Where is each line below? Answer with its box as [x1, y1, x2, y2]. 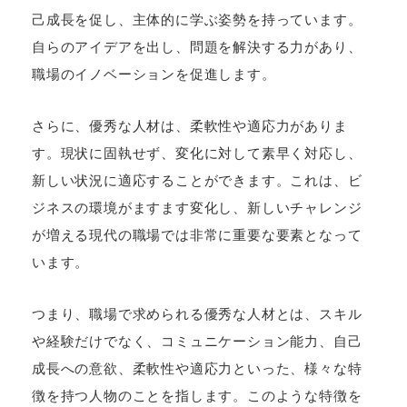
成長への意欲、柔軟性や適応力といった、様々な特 [32, 361, 362, 377]
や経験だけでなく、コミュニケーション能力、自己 [32, 333, 362, 350]
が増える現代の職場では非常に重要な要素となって [32, 227, 362, 243]
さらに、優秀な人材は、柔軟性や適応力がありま [32, 118, 348, 134]
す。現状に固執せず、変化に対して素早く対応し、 [32, 145, 362, 162]
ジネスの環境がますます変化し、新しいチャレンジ [32, 200, 362, 216]
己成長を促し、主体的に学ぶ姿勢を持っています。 [32, 12, 362, 28]
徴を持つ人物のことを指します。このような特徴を [32, 388, 362, 404]
